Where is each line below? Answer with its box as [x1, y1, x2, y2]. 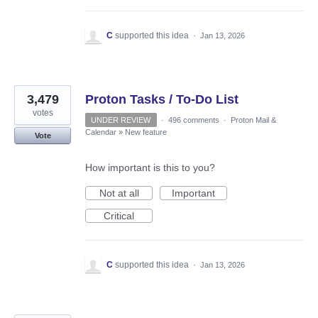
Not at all [99, 187, 139, 199]
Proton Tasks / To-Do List [85, 92, 238, 107]
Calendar [85, 128, 116, 137]
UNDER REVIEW [91, 116, 151, 125]
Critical [104, 210, 134, 222]
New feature [125, 128, 167, 137]
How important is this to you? [85, 162, 215, 174]
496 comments [168, 116, 219, 125]
